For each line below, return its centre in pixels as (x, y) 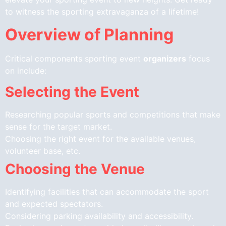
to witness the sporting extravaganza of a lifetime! (102, 12)
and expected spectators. (54, 204)
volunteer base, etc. (43, 151)
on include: (26, 70)
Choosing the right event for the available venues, (100, 138)
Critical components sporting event (74, 58)
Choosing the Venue (75, 169)
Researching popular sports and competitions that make (113, 114)
